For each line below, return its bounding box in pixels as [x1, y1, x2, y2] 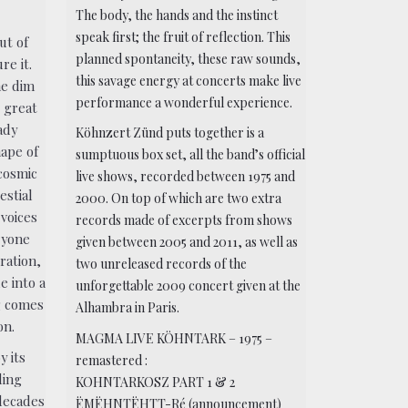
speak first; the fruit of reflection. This [76, 27, 291, 46]
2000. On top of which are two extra [76, 189, 282, 208]
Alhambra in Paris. [76, 299, 180, 317]
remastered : [76, 351, 148, 369]
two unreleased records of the [76, 255, 248, 273]
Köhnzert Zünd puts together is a [76, 124, 265, 142]
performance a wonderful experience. [76, 93, 293, 111]
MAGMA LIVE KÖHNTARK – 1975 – [76, 329, 273, 347]
